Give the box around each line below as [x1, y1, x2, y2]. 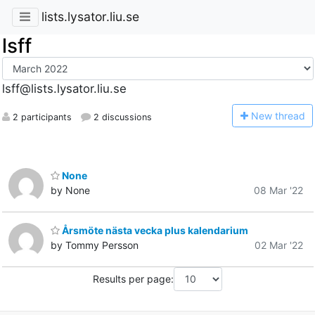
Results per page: [93, 273, 174, 285]
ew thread [258, 109, 305, 122]
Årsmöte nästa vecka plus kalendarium [60, 224, 248, 237]
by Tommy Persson [51, 239, 139, 252]
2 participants [9, 111, 72, 122]
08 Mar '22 [254, 184, 303, 196]
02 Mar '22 [255, 239, 303, 252]
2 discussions [90, 111, 152, 122]
